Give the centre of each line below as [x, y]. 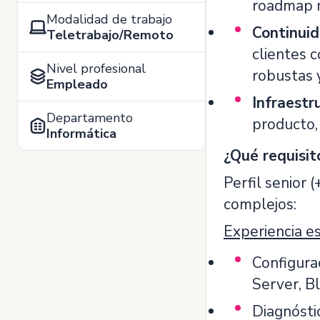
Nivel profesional [96, 69]
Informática [81, 134]
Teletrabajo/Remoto [110, 35]
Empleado [77, 84]
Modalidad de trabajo [109, 19]
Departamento [90, 118]
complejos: [260, 204]
